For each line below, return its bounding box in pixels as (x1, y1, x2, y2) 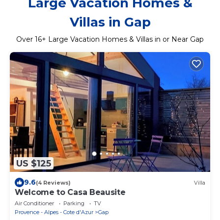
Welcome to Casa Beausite (15, 188, 126, 197)
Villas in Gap (69, 14, 151, 30)
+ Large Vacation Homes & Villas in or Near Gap (42, 34, 204, 44)
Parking (63, 200, 84, 207)
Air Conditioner (15, 200, 54, 207)
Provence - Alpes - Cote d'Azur (15, 209, 93, 216)
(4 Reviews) (36, 179, 71, 186)
